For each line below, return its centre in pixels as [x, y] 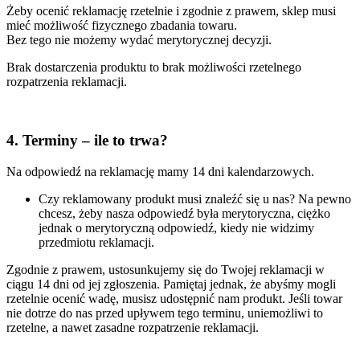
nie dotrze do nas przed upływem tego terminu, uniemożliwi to [165, 313]
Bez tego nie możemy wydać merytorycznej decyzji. [139, 40]
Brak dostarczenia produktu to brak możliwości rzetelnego [154, 67]
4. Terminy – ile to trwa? [87, 140]
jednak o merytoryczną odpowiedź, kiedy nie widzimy [176, 227]
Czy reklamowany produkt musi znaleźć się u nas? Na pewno [195, 198]
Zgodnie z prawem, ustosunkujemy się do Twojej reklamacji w [166, 269]
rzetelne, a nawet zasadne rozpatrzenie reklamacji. [133, 327]
